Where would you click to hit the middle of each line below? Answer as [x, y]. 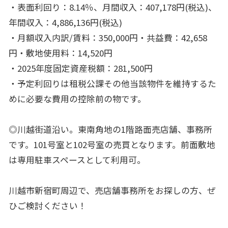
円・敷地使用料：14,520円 [60, 53]
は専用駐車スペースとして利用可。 [77, 160]
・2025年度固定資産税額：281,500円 [80, 68]
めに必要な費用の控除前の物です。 [77, 98]
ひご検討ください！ [47, 205]
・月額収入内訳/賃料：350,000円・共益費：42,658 [108, 37]
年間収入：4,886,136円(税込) [65, 22]
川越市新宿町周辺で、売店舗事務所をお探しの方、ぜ [112, 190]
